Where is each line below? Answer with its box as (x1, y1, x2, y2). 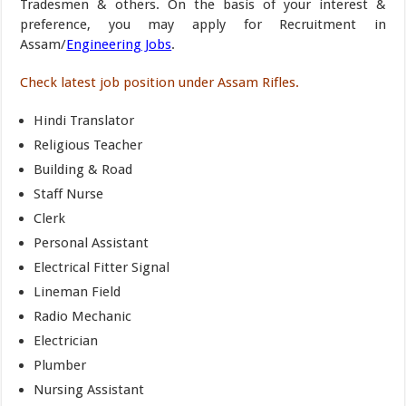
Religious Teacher (34, 137, 143, 153)
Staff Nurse (34, 186, 104, 202)
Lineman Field (34, 284, 121, 300)
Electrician (34, 333, 99, 349)
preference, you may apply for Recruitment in (20, 16, 386, 33)
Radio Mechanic (34, 308, 132, 324)
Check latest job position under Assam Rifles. (20, 74, 300, 91)
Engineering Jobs (66, 36, 172, 53)
